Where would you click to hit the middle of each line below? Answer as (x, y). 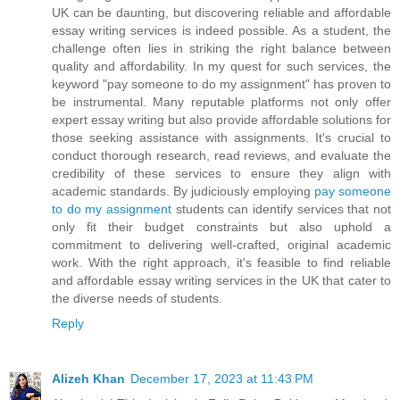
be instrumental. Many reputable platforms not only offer (221, 101)
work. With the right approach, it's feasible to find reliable (221, 262)
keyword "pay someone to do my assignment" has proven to (221, 83)
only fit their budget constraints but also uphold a (221, 226)
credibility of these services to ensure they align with (221, 173)
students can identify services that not (283, 208)
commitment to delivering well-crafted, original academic (221, 244)
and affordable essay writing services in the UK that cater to (221, 280)
